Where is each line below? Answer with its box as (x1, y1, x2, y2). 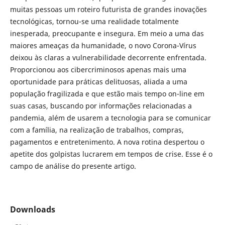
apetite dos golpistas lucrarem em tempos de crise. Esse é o (10, 149, 212, 159)
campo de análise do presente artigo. (10, 161, 136, 171)
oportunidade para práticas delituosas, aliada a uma (10, 77, 187, 87)
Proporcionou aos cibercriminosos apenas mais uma (10, 65, 186, 75)
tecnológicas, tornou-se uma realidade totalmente (10, 17, 179, 27)
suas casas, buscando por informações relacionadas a (10, 101, 192, 111)
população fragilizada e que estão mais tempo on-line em (10, 89, 204, 99)
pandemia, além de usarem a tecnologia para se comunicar (10, 113, 211, 123)
